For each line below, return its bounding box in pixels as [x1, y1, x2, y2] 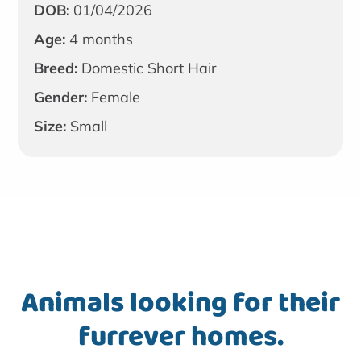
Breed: [34, 58, 78, 77]
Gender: [34, 87, 88, 106]
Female [87, 87, 141, 106]
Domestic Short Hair [77, 58, 218, 77]
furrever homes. [77, 313, 284, 359]
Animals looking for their [21, 280, 340, 326]
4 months [65, 29, 134, 48]
